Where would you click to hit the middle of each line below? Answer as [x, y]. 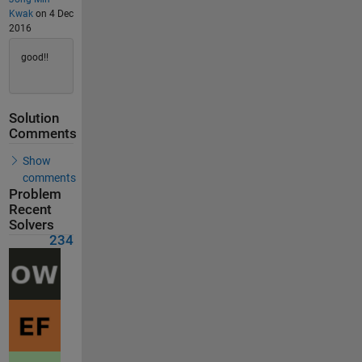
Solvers [31, 225]
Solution [34, 118]
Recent [30, 209]
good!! [34, 57]
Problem [35, 194]
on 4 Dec [53, 13]
